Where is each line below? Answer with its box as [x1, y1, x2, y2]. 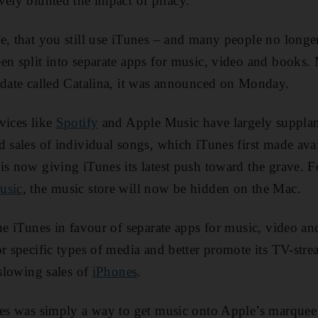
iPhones [92, 263, 138, 279]
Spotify [55, 114, 99, 130]
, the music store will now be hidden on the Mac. [22, 180, 301, 196]
